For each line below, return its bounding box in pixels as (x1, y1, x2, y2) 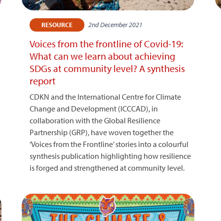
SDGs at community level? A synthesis (30, 62, 185, 74)
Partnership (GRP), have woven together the (30, 127, 174, 137)
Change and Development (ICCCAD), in (30, 104, 158, 113)
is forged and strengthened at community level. (30, 163, 185, 173)
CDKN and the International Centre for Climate (30, 92, 182, 102)
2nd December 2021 (88, 20, 143, 29)
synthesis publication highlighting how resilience (30, 151, 191, 161)
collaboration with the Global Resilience (30, 115, 161, 125)
